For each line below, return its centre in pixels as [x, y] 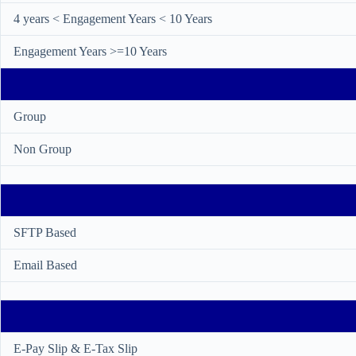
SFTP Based [45, 232]
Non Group [43, 149]
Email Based [45, 265]
